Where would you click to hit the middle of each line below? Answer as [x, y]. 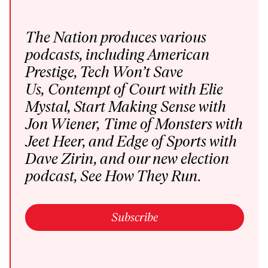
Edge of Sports [162, 141]
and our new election [165, 159]
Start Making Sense [135, 107]
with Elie [194, 89]
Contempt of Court [107, 89]
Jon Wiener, [63, 124]
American [178, 55]
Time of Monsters [158, 124]
